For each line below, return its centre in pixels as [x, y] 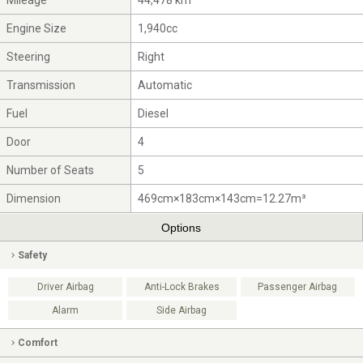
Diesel [154, 114]
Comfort [38, 343]
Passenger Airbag [298, 287]
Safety [32, 256]
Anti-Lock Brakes [181, 287]
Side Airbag [181, 311]
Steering [29, 57]
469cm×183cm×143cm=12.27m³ [222, 199]
